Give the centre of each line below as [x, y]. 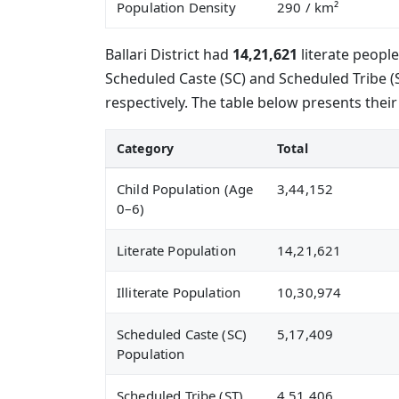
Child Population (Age [185, 189]
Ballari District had [169, 54]
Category [146, 148]
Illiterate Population [179, 292]
